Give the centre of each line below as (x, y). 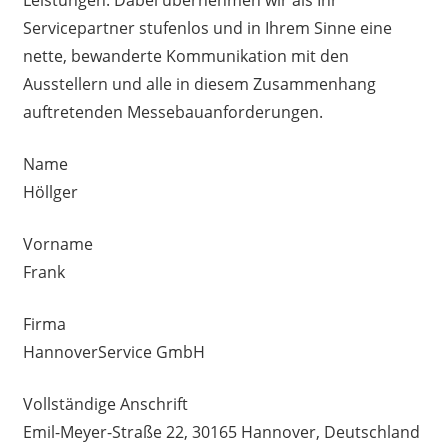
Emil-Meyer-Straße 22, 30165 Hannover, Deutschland (221, 431)
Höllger (50, 191)
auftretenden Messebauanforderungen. (172, 111)
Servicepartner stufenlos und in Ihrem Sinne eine (207, 27)
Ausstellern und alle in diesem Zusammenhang (199, 83)
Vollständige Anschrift (105, 403)
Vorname (57, 243)
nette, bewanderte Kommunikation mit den (185, 55)
